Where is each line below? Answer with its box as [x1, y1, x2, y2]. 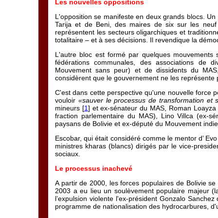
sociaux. [55, 150, 80, 158]
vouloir [55, 96, 78, 104]
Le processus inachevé [55, 164, 132, 172]
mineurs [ [55, 104, 84, 112]
